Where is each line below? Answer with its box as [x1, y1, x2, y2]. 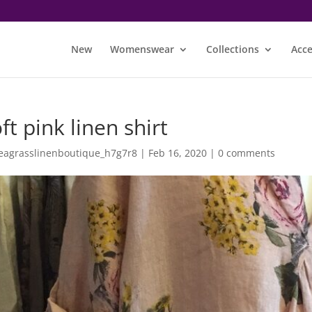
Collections [206, 42, 259, 56]
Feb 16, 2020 [148, 146, 207, 159]
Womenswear [110, 42, 174, 56]
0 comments [217, 146, 275, 159]
